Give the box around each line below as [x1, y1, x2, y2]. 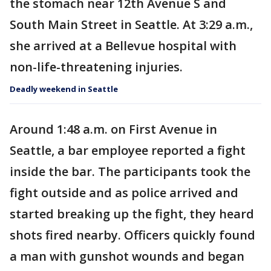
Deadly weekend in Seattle [10, 83, 118, 94]
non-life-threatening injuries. [10, 59, 183, 75]
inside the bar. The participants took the [10, 163, 250, 180]
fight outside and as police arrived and [10, 184, 238, 201]
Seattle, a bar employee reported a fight [10, 142, 246, 158]
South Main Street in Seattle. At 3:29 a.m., [10, 16, 253, 33]
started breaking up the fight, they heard [10, 206, 254, 222]
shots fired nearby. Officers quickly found [10, 227, 255, 243]
